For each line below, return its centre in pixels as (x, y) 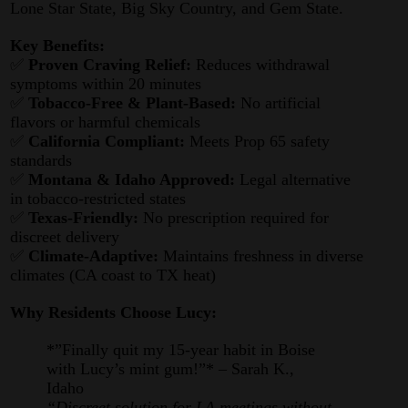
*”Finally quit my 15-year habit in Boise (181, 350)
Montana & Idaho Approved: (132, 179)
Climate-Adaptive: (94, 256)
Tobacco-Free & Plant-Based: (133, 103)
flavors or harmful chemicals (106, 122)
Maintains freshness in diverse (261, 256)
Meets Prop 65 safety (258, 141)
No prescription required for (234, 218)
